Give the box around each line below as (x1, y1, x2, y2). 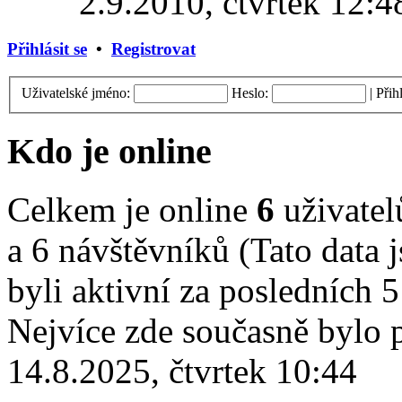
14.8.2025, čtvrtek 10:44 (7, 351, 357, 390)
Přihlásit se (7, 39, 87, 59)
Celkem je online (7, 189, 257, 229)
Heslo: (232, 84, 268, 100)
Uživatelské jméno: (22, 84, 130, 100)
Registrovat (111, 39, 196, 59)
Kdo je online (7, 131, 212, 172)
